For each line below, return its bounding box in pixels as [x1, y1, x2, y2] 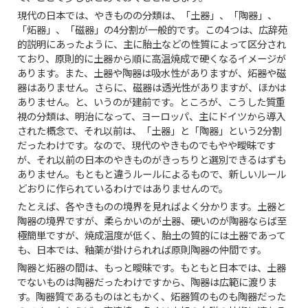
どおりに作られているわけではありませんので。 [17, 183, 229, 195]
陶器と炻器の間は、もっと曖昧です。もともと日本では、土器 [17, 262, 287, 274]
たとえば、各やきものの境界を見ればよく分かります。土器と [17, 201, 287, 213]
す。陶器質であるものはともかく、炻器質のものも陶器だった [17, 291, 287, 303]
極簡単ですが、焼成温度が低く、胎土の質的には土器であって [17, 230, 287, 242]
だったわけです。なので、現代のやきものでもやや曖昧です [17, 140, 276, 152]
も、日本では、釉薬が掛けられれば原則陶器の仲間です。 [17, 244, 267, 256]
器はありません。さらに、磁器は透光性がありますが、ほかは [17, 82, 287, 94]
